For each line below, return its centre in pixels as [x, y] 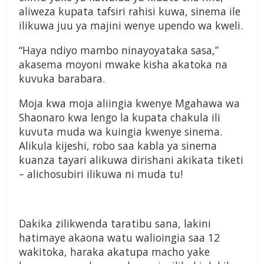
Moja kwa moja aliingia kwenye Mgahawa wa [129, 103]
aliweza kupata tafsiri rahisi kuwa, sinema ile [130, 11]
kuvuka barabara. [62, 79]
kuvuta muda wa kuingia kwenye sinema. [121, 132]
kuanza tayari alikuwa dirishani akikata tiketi [131, 160]
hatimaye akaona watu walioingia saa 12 [119, 238]
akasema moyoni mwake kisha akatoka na [123, 65]
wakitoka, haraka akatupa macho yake [114, 252]
